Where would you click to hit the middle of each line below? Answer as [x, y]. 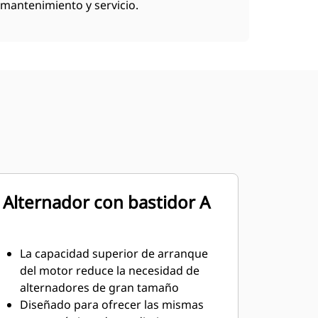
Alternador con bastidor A [106, 202]
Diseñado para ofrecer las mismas [111, 305]
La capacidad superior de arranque [114, 253]
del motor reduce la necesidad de [109, 270]
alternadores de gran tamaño [99, 287]
